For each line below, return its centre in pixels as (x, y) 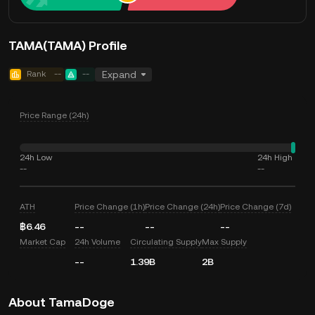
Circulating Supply (166, 242)
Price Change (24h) (183, 207)
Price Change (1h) (110, 207)
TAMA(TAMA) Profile (68, 45)
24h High (275, 157)
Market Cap (43, 242)
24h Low (36, 157)
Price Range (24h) (54, 115)
